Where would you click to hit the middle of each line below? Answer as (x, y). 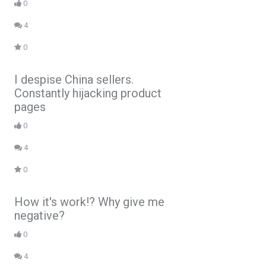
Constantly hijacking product (88, 93)
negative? (39, 215)
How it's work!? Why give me (89, 202)
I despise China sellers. (74, 79)
